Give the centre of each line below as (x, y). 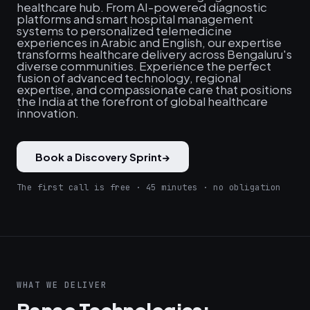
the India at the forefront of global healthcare (142, 101)
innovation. (48, 113)
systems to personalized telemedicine (124, 30)
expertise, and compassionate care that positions (154, 89)
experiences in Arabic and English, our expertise (149, 42)
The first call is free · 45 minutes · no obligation (149, 188)
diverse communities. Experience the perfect (144, 66)
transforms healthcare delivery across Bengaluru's (154, 54)
